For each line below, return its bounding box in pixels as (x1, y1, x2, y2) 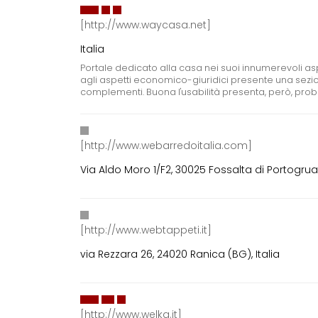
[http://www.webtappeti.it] (80, 223, 212, 238)
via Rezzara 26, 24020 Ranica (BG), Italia (80, 247, 280, 262)
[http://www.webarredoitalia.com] (80, 138, 253, 153)
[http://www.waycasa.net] (80, 18, 212, 33)
